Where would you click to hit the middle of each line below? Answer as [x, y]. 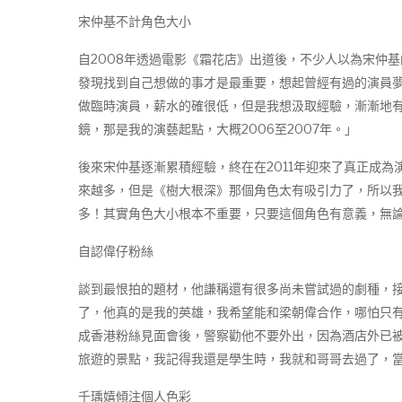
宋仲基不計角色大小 [135, 21]
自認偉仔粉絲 [116, 251]
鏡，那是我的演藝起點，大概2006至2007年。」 [218, 129]
